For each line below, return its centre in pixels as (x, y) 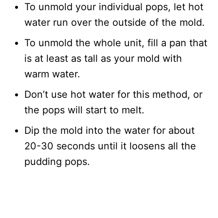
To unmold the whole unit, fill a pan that (116, 43)
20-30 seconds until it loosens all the (110, 146)
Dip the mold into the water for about (109, 131)
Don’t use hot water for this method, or (113, 95)
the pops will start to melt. (84, 110)
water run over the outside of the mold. (115, 23)
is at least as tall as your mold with (103, 59)
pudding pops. (57, 162)
